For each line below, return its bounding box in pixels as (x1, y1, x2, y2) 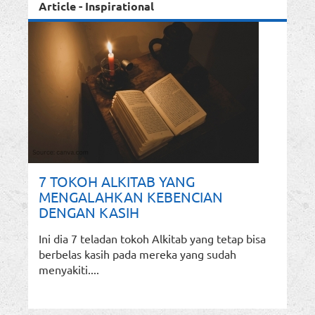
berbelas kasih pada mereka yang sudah (39, 247, 236, 262)
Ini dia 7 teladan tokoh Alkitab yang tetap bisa (39, 231, 266, 246)
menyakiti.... (39, 262, 99, 277)
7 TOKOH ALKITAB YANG (39, 172, 195, 191)
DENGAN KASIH (39, 203, 139, 221)
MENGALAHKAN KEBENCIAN (39, 188, 223, 206)
